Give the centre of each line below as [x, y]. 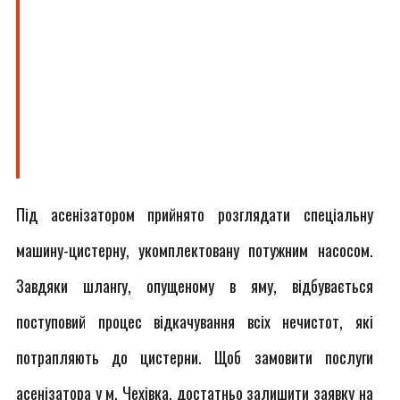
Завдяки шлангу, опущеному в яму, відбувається [195, 286]
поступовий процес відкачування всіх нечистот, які [195, 321]
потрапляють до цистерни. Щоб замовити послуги [195, 357]
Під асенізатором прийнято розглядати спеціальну [195, 214]
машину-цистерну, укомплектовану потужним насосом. [195, 250]
